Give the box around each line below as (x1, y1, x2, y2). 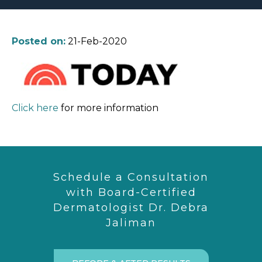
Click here (12, 102, 58, 113)
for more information (58, 102, 158, 113)
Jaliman (106, 216, 156, 229)
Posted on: (12, 36, 65, 47)
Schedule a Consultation (53, 171, 209, 184)
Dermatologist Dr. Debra (53, 201, 209, 214)
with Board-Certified (65, 186, 196, 199)
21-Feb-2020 (65, 36, 127, 47)
